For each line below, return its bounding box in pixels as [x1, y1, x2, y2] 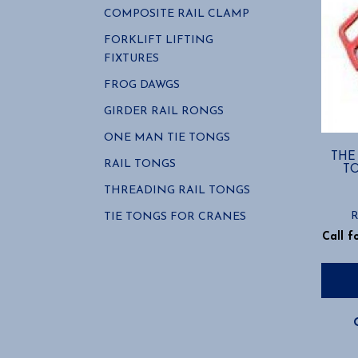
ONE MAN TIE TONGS [104, 132, 230, 144]
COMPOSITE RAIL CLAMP [104, 8, 249, 20]
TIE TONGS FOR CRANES [104, 211, 246, 223]
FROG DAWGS [104, 79, 180, 91]
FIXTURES [104, 53, 159, 65]
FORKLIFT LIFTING [104, 34, 213, 46]
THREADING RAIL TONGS [104, 185, 250, 197]
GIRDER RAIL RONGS [104, 105, 224, 117]
